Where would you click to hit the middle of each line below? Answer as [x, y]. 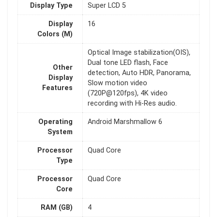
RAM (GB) [57, 208]
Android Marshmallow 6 [125, 122]
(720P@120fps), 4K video [128, 93]
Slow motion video [117, 83]
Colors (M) [55, 34]
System [60, 132]
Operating [55, 122]
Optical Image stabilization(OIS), [139, 53]
